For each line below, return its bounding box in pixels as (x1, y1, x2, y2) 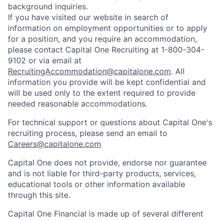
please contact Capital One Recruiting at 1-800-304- (8, 45, 204, 55)
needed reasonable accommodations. (8, 99, 147, 109)
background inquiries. (8, 1, 88, 11)
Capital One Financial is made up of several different (8, 209, 203, 219)
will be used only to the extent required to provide (8, 88, 195, 98)
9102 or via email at (8, 55, 82, 65)
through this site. (8, 190, 70, 200)
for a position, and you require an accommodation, (8, 34, 197, 44)
